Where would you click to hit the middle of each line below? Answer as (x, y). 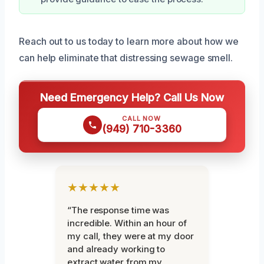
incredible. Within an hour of (127, 223)
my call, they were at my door (131, 236)
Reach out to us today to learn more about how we (129, 41)
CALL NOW (141, 118)
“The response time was (118, 210)
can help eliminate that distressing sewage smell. (126, 57)
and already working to (116, 249)
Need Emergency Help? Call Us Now (132, 97)
